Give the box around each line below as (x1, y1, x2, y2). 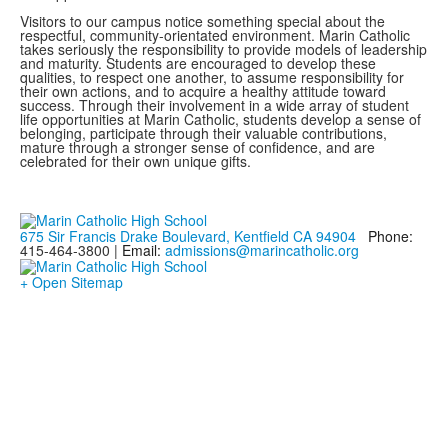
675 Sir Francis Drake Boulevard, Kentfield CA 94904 (20, 226, 356, 247)
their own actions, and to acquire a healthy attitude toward (20, 81, 386, 101)
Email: (122, 240, 161, 261)
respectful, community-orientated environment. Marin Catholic (20, 25, 410, 45)
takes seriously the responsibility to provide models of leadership (20, 39, 427, 59)
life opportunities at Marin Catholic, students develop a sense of (20, 109, 421, 129)
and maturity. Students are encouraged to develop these (20, 53, 376, 73)
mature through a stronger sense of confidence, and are (20, 137, 375, 157)
